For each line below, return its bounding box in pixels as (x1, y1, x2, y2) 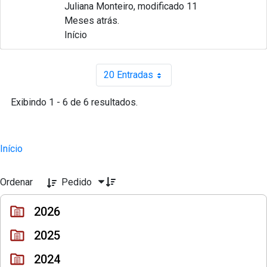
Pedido (61, 176, 92, 188)
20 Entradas (103, 69, 153, 80)
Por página (132, 74, 180, 86)
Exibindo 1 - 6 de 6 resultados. (11, 97, 138, 108)
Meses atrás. (64, 15, 119, 26)
